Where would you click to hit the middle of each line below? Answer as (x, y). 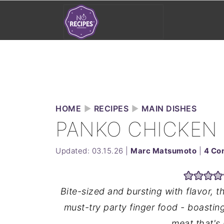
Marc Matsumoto (163, 151)
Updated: (74, 151)
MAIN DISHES (169, 108)
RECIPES (111, 108)
